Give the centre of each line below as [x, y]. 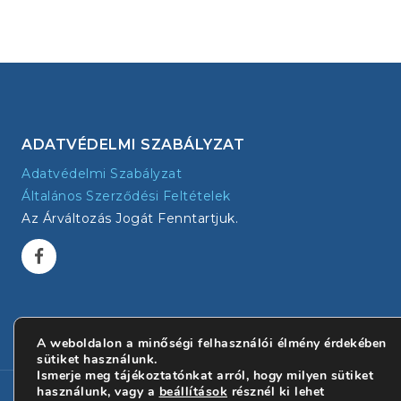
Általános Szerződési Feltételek [126, 196]
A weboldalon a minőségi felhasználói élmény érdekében [212, 343]
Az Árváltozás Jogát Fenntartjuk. [130, 218]
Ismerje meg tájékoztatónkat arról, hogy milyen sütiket [205, 375]
